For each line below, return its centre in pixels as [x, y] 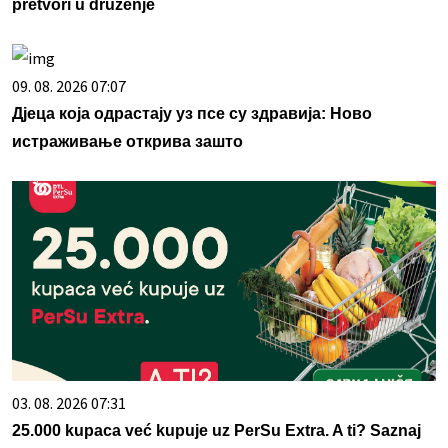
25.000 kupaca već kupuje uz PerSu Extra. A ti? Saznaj [216, 431]
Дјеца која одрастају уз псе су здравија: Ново [192, 114]
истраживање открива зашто [127, 142]
